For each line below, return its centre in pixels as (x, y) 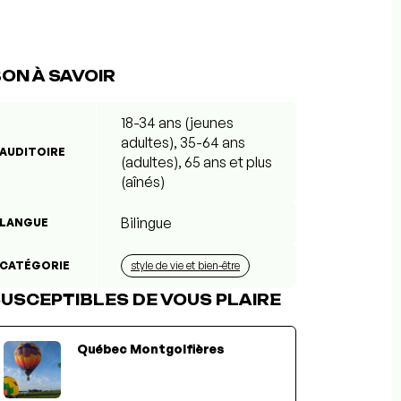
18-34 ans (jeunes (177, 122)
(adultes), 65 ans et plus (196, 162)
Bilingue (146, 222)
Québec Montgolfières (151, 348)
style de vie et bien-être (185, 265)
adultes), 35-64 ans (183, 142)
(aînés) (143, 181)
